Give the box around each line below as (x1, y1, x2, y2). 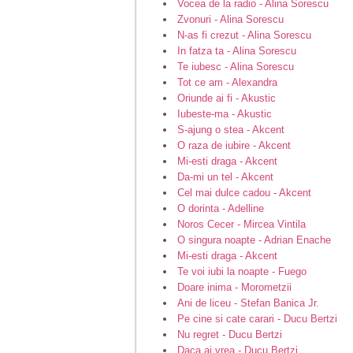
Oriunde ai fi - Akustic (177, 91, 276, 104)
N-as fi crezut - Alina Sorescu (177, 28, 311, 41)
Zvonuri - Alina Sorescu (177, 13, 284, 25)
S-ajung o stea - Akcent (177, 123, 284, 136)
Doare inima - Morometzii (177, 281, 292, 293)
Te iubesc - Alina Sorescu (177, 60, 294, 72)
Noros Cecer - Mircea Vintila (177, 217, 306, 230)
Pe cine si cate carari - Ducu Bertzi (177, 312, 337, 325)
